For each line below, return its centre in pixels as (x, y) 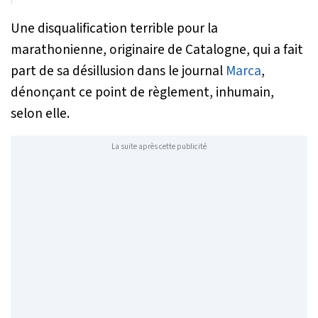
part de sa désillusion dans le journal (118, 71)
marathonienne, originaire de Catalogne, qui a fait (157, 50)
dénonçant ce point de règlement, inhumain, (142, 93)
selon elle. (40, 114)
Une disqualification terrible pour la (114, 29)
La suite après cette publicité (159, 146)
